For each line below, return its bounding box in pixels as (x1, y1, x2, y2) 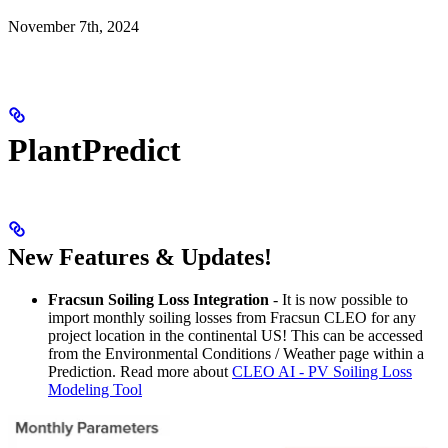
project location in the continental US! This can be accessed (48, 327, 423, 345)
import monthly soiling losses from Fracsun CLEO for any (48, 309, 416, 327)
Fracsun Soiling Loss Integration (48, 291, 269, 309)
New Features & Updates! (8, 244, 272, 271)
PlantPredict (8, 131, 181, 168)
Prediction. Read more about (48, 363, 232, 381)
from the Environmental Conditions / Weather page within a (48, 345, 424, 363)
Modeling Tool (48, 381, 142, 399)
